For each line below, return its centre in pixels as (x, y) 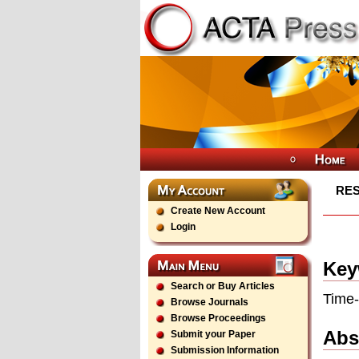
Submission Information (225, 350)
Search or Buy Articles (223, 286)
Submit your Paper (213, 334)
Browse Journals (210, 302)
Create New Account (218, 211)
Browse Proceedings (218, 318)
